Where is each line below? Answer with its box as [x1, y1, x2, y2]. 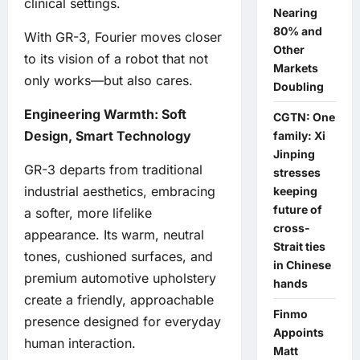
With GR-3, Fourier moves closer [24, 29, 222, 46]
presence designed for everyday [24, 313, 221, 330]
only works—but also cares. [24, 72, 193, 89]
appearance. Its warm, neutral [24, 227, 204, 243]
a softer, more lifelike [24, 205, 152, 222]
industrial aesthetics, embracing [24, 183, 215, 200]
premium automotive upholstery [24, 270, 216, 287]
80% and [272, 24, 322, 38]
